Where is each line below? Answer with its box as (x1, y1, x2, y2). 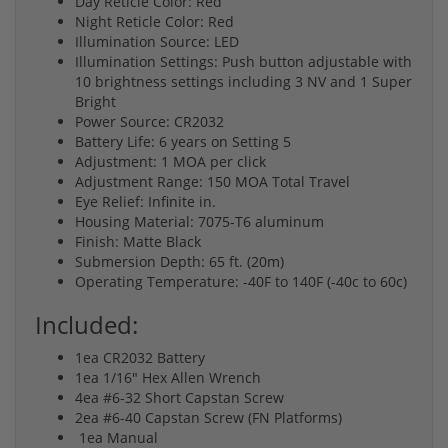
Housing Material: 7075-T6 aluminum (75, 212, 324, 232)
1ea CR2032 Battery (75, 348, 205, 368)
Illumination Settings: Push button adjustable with (75, 52, 412, 72)
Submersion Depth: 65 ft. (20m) (75, 252, 284, 272)
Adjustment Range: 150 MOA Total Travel (75, 172, 350, 192)
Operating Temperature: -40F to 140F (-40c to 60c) (75, 272, 407, 292)
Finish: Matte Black (75, 232, 201, 252)
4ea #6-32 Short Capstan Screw (75, 388, 284, 408)
